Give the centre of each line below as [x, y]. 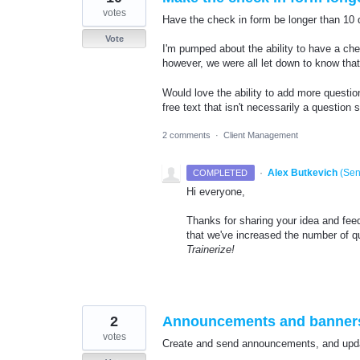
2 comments [186, 135]
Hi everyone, [216, 191]
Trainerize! [211, 250]
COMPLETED [221, 172]
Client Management [261, 135]
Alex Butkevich [302, 172]
